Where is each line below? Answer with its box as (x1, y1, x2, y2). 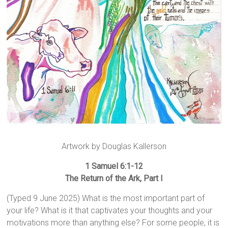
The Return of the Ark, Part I (65, 174, 163, 184)
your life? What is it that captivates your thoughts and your (7, 206, 213, 216)
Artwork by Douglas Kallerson (61, 141, 166, 152)
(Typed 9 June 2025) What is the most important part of (7, 193, 205, 204)
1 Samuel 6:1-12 (84, 161, 143, 172)
